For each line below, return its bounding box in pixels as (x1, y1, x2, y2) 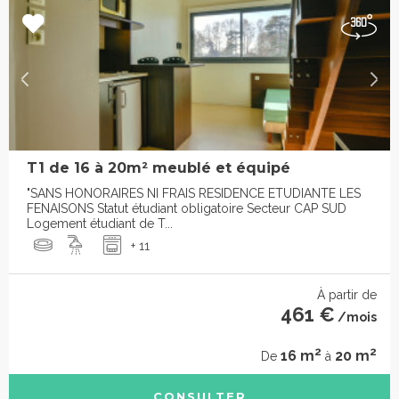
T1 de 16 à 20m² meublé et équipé (27, 159, 290, 177)
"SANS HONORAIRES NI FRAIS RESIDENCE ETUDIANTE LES (27, 186, 361, 201)
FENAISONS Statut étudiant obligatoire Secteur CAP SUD (27, 201, 346, 216)
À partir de (317, 288, 377, 303)
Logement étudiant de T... (27, 216, 173, 232)
